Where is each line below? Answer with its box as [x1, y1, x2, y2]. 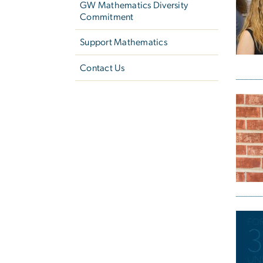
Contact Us [80, 63, 125, 73]
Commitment [80, 12, 134, 22]
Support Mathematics [80, 38, 167, 48]
